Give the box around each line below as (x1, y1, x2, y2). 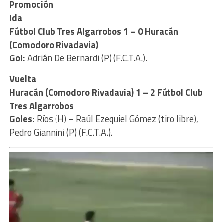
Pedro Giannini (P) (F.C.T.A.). (9, 125, 112, 139)
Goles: (9, 111, 35, 126)
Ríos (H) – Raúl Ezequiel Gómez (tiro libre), (34, 111, 198, 126)
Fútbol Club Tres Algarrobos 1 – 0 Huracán (9, 24, 178, 38)
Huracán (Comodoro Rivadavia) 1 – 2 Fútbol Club (9, 85, 203, 99)
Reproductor (8, 149, 51, 161)
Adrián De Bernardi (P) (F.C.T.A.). (25, 51, 147, 65)
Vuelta (9, 71, 36, 86)
